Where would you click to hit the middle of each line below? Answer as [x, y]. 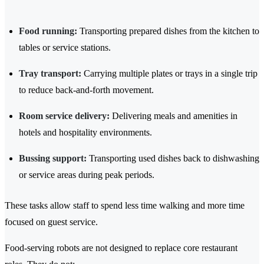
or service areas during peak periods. [87, 175]
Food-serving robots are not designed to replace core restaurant [121, 248]
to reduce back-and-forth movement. [86, 90]
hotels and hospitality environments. [85, 133]
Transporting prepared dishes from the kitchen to [168, 31]
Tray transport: [50, 74]
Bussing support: [53, 159]
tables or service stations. [65, 48]
